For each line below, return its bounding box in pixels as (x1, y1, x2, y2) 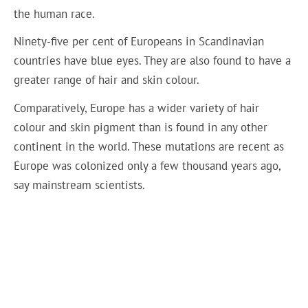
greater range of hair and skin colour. (14, 72, 200, 88)
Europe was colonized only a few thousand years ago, (14, 157, 281, 173)
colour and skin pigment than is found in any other (14, 119, 268, 135)
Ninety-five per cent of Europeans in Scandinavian (14, 34, 265, 49)
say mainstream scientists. (14, 177, 146, 192)
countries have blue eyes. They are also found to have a (14, 53, 291, 69)
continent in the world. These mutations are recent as (14, 138, 285, 154)
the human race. (14, 5, 96, 21)
